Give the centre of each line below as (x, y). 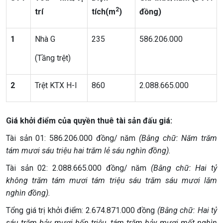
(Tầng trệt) (53, 58)
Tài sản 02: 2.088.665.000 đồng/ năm (78, 168)
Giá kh (17, 121)
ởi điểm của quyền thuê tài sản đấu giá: (101, 121)
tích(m (104, 12)
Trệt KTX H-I (56, 85)
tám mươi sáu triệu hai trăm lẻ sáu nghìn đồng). (88, 151)
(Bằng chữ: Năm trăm (178, 138)
